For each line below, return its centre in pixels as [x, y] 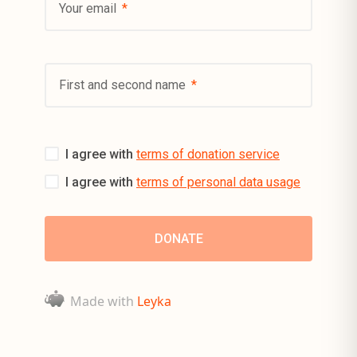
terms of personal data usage [218, 182]
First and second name [124, 85]
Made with [104, 301]
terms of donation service [208, 154]
